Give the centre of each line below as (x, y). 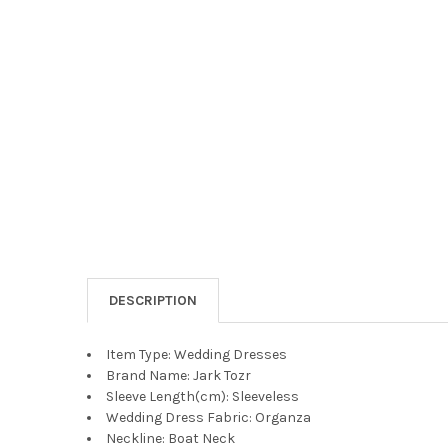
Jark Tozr (221, 375)
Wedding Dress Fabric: (178, 417)
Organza (282, 417)
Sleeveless (265, 396)
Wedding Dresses (230, 354)
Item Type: (138, 354)
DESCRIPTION (152, 300)
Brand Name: (147, 375)
